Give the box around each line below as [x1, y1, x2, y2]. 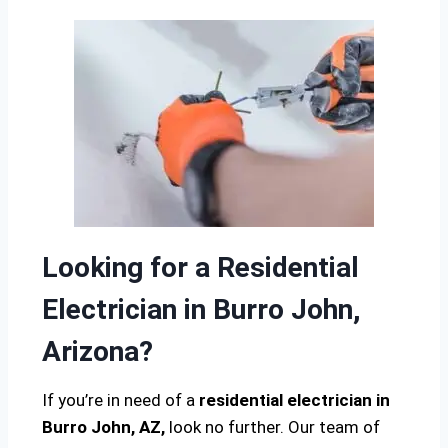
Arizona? [42, 335, 153, 369]
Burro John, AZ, [42, 417, 165, 438]
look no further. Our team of [165, 417, 380, 438]
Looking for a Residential [42, 251, 359, 285]
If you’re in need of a [42, 390, 199, 411]
